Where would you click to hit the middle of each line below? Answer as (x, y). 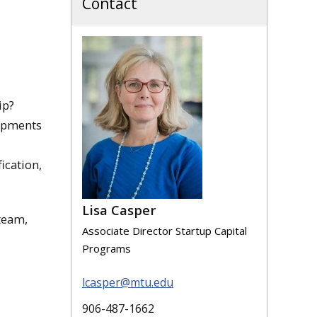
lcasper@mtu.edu (128, 283)
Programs (106, 248)
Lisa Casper (119, 210)
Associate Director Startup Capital (165, 230)
